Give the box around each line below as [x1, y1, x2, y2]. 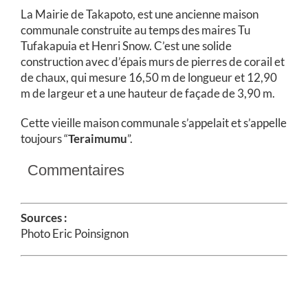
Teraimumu [68, 131, 127, 146]
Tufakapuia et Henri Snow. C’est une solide [21, 38, 232, 53]
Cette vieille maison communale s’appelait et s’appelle [21, 115, 287, 130]
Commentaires [27, 162, 124, 179]
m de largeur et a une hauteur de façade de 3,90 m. [21, 86, 275, 100]
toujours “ [21, 131, 68, 146]
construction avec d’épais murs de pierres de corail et [21, 54, 285, 69]
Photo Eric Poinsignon [21, 226, 129, 241]
